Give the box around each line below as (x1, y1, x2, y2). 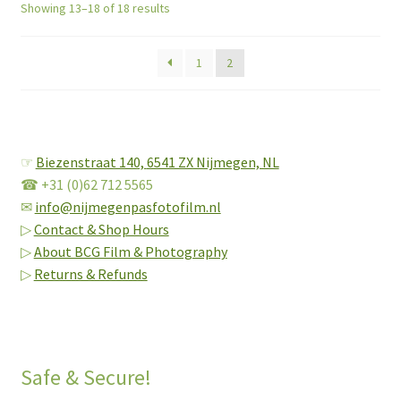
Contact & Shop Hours (33, 219, 169, 238)
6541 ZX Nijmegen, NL (146, 152, 279, 171)
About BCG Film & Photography (33, 242, 227, 260)
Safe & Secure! (20, 363, 151, 392)
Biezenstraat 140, (35, 152, 147, 171)
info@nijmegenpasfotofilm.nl (34, 197, 221, 216)
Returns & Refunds (33, 264, 148, 283)
